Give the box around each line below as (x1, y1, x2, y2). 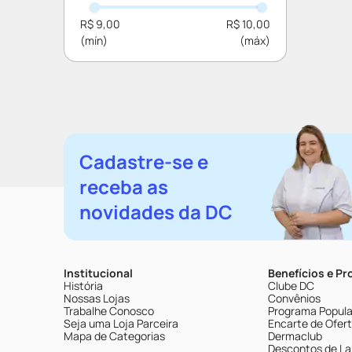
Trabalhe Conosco (64, 303, 154, 318)
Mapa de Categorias (64, 328, 165, 343)
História (64, 278, 103, 293)
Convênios (268, 291, 321, 306)
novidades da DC (79, 199, 233, 225)
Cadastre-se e (79, 148, 208, 174)
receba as (79, 174, 168, 200)
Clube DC (268, 278, 314, 293)
